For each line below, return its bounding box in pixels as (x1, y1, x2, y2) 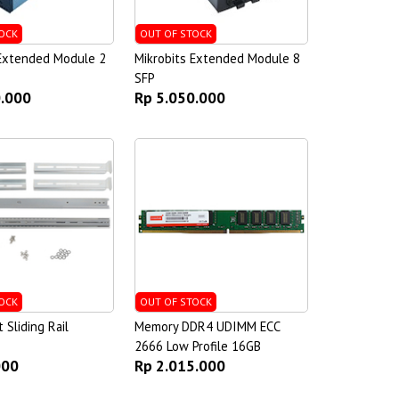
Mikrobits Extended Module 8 (134, 50, 300, 68)
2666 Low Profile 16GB (134, 337, 261, 354)
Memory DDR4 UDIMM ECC (134, 317, 280, 335)
